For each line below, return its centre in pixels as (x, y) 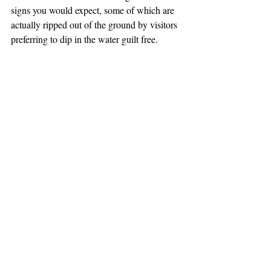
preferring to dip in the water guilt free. (84, 39)
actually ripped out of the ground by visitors (95, 25)
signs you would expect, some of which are (94, 10)
